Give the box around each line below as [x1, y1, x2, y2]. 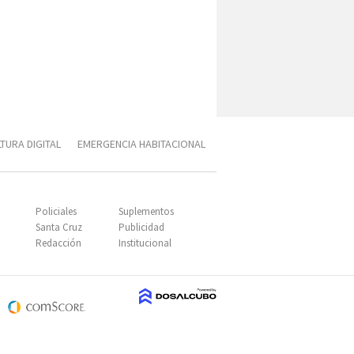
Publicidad [118, 220, 164, 234]
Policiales [36, 205, 77, 218]
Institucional [118, 236, 171, 250]
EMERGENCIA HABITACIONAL [77, 137, 205, 151]
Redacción [36, 236, 81, 250]
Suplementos [118, 205, 174, 218]
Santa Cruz [36, 220, 82, 234]
